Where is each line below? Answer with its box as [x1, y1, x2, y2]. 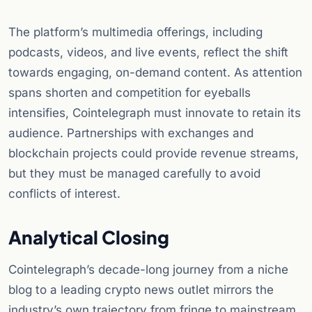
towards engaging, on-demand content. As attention [8, 65, 302, 80]
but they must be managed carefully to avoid [8, 166, 260, 181]
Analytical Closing [8, 226, 169, 249]
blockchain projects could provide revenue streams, [8, 146, 299, 161]
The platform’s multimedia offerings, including [8, 25, 263, 40]
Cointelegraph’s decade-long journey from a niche [8, 263, 288, 277]
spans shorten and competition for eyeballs [8, 86, 251, 100]
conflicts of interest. [8, 187, 120, 201]
